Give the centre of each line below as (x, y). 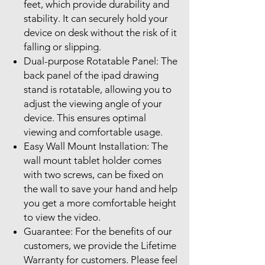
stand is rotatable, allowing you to (98, 89)
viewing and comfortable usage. (93, 132)
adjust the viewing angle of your (93, 103)
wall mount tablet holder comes (93, 160)
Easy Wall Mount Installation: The (96, 146)
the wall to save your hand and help (101, 188)
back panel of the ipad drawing (91, 75)
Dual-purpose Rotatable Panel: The (101, 61)
